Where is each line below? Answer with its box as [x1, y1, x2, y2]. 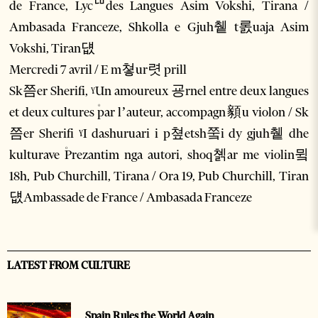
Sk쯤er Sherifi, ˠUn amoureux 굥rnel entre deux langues [9, 83, 309, 99]
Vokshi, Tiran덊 [9, 40, 96, 57]
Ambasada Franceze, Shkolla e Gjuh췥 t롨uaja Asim [9, 19, 309, 35]
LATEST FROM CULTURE [7, 259, 130, 273]
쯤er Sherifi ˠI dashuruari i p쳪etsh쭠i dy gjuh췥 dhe [9, 126, 309, 142]
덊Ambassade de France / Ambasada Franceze [9, 190, 253, 206]
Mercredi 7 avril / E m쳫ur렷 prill [9, 62, 187, 78]
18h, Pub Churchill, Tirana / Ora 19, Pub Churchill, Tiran [9, 168, 309, 185]
